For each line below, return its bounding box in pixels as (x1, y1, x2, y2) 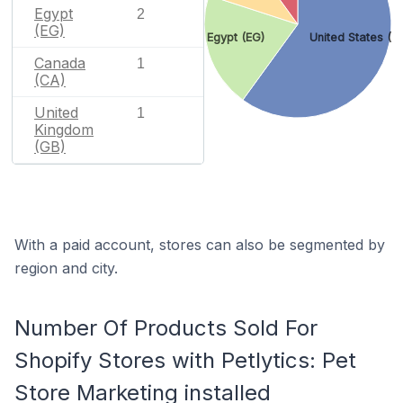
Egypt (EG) (206, 31, 264, 45)
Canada (34, 53, 85, 72)
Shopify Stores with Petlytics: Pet (14, 346, 356, 373)
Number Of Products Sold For (14, 314, 318, 341)
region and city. (14, 258, 118, 277)
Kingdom (34, 120, 94, 139)
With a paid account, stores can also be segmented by (14, 235, 385, 254)
